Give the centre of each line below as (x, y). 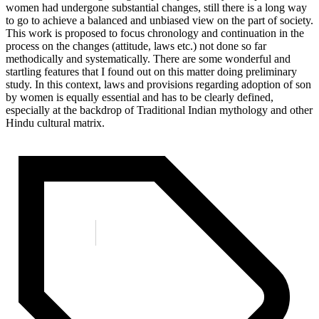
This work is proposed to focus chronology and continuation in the (155, 33)
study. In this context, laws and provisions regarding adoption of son (158, 84)
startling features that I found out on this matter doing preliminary (151, 71)
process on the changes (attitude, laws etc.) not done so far (136, 46)
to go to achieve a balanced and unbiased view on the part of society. (159, 20)
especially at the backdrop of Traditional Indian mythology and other (159, 110)
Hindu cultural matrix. (57, 122)
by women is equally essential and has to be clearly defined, (140, 97)
